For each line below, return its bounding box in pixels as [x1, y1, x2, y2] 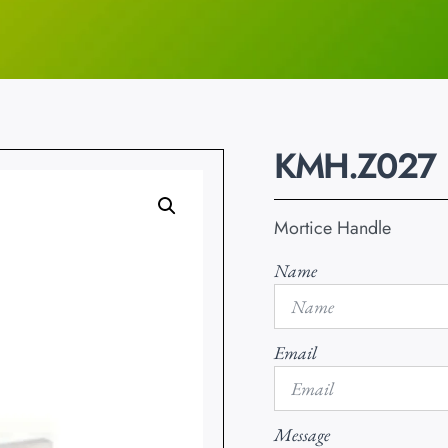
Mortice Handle [274, 215, 391, 242]
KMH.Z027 [274, 141, 435, 192]
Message [274, 422, 330, 446]
